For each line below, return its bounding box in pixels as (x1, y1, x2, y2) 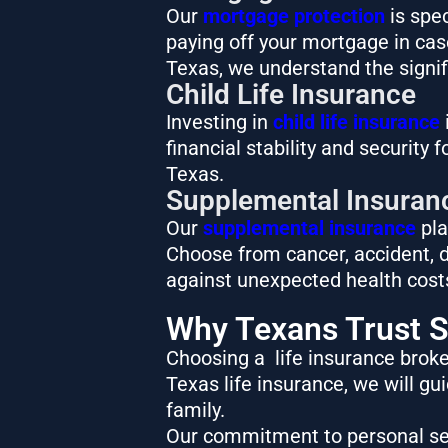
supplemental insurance (202, 215, 416, 240)
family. (165, 397, 230, 422)
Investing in (165, 109, 273, 134)
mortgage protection (202, 3, 385, 28)
